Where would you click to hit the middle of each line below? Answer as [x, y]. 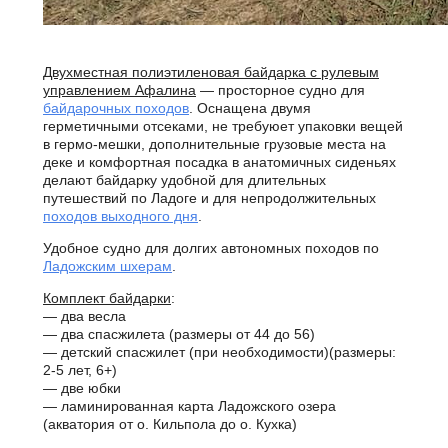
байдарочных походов [116, 108]
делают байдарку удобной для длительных [184, 180]
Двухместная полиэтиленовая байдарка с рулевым [211, 72]
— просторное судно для [280, 90]
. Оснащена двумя [250, 108]
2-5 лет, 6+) [80, 370]
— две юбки [82, 388]
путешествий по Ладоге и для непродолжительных [209, 198]
